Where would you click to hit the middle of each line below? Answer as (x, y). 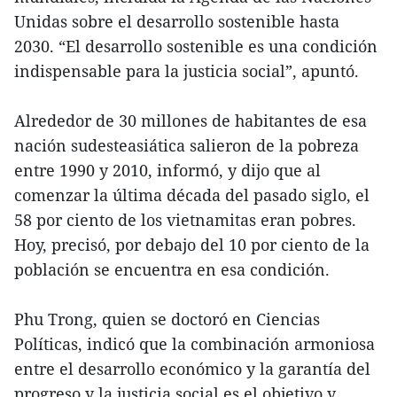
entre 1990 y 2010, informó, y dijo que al (167, 170)
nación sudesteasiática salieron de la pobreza (187, 145)
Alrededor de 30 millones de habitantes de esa (191, 120)
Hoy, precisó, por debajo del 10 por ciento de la (192, 244)
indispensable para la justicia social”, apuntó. (187, 70)
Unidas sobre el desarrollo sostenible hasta (177, 21)
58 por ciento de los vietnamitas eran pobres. (185, 219)
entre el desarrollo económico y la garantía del (192, 368)
